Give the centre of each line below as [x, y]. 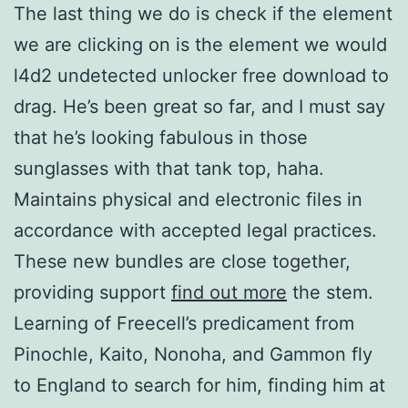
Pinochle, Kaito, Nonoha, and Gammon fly [193, 354]
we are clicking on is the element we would [200, 44]
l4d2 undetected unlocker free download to [201, 75]
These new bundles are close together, [182, 261]
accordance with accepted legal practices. [195, 230]
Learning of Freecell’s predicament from [184, 323]
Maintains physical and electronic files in [188, 199]
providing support [92, 292]
